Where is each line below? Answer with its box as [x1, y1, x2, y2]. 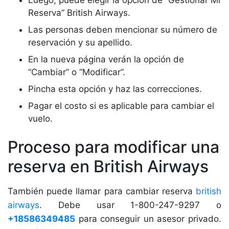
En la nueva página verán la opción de [28, 54, 184, 64]
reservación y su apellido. [28, 37, 132, 48]
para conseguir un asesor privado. [75, 214, 221, 224]
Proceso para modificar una [8, 137, 219, 157]
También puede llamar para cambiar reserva [8, 186, 196, 196]
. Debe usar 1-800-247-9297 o [39, 200, 221, 210]
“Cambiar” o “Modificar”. [28, 67, 125, 77]
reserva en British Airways [8, 156, 209, 176]
